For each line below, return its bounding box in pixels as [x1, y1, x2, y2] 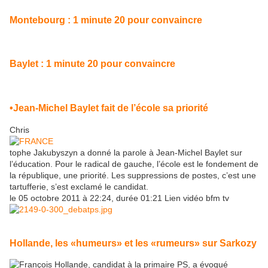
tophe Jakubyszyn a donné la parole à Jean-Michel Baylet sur [10, 147, 242, 157]
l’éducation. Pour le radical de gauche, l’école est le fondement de [10, 159, 258, 169]
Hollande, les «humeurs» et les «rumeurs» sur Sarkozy [10, 237, 257, 248]
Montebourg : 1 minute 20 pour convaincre [10, 14, 202, 25]
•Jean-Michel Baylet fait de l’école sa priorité [10, 102, 208, 114]
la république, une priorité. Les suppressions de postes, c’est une [10, 170, 256, 180]
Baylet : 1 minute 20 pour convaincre [10, 58, 175, 69]
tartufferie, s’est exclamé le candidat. [10, 181, 148, 191]
